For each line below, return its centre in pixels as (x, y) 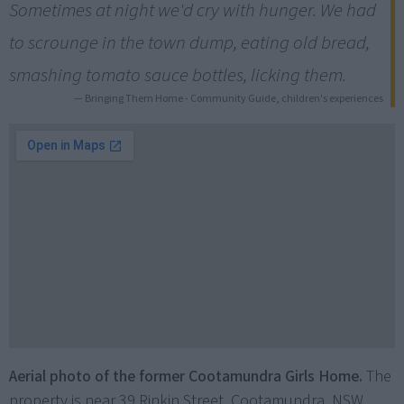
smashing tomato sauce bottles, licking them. (178, 75)
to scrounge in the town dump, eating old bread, (189, 43)
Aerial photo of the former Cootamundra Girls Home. (186, 377)
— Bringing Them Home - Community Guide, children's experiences (229, 99)
